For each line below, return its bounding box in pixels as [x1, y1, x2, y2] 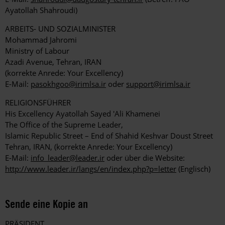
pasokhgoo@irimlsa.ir [31, 79, 106, 89]
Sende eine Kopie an [5, 196, 88, 211]
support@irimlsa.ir [126, 79, 190, 89]
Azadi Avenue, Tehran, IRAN [5, 57, 101, 67]
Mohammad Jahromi [5, 35, 77, 45]
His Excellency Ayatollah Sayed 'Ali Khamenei [5, 108, 160, 119]
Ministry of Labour [5, 46, 69, 56]
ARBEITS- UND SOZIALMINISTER [5, 24, 116, 34]
